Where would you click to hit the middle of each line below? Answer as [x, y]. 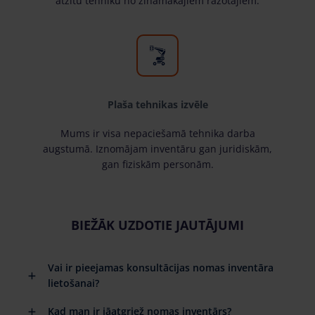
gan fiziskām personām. [157, 164]
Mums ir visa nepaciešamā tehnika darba [157, 133]
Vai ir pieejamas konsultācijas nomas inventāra [161, 267]
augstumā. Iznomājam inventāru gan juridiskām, [157, 148]
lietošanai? [73, 283]
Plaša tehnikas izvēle [157, 104]
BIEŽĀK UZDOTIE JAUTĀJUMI [157, 225]
